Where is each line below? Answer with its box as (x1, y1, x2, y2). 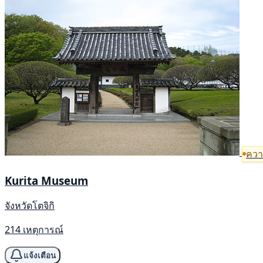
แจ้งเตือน (23, 251, 56, 260)
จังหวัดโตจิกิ (5, 199, 55, 213)
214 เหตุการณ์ (5, 223, 63, 237)
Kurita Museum (5, 173, 88, 188)
